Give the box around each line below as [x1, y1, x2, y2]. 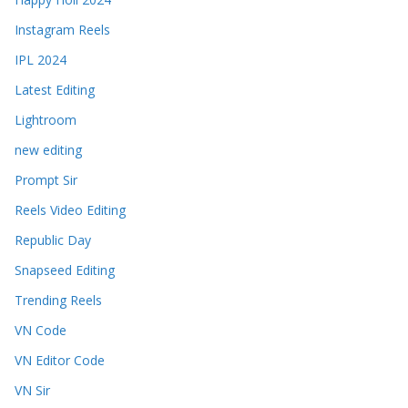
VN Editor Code [15, 352, 105, 370]
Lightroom [15, 111, 76, 129]
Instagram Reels [15, 21, 110, 39]
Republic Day [15, 231, 91, 250]
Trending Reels [15, 291, 102, 310]
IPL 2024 [15, 51, 66, 69]
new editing [15, 141, 82, 159]
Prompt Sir [15, 171, 77, 189]
